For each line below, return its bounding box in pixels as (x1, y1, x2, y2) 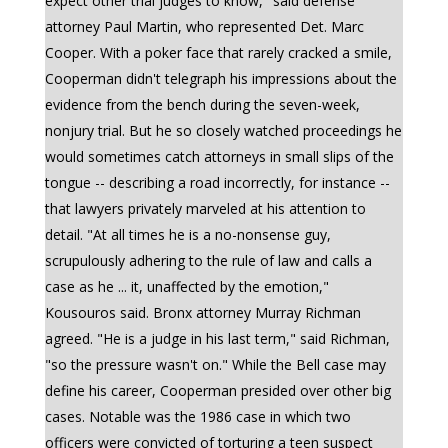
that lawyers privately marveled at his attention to (44, 199, 366, 218)
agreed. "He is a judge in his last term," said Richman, (44, 329, 390, 348)
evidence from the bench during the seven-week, (44, 95, 360, 114)
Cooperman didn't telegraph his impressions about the (44, 69, 397, 88)
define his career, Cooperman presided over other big (44, 381, 391, 400)
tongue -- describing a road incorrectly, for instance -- (44, 173, 390, 192)
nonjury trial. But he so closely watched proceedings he (44, 121, 402, 140)
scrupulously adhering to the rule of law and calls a (44, 251, 372, 270)
